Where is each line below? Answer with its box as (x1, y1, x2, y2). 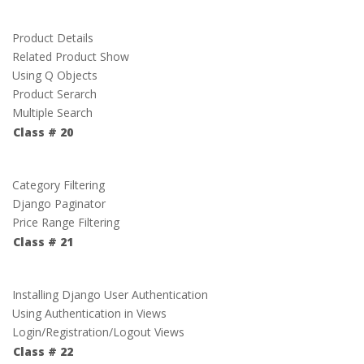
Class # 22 (13, 344, 73, 359)
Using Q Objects (12, 67, 97, 83)
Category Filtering (12, 177, 105, 193)
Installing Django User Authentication (12, 287, 208, 302)
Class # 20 (13, 124, 73, 140)
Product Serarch (12, 86, 97, 102)
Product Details (12, 30, 93, 45)
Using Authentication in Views (12, 305, 167, 321)
